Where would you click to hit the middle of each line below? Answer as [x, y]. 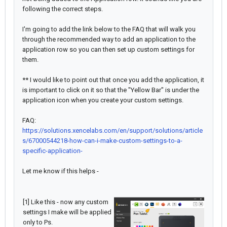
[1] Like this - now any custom [66, 202]
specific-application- [52, 151]
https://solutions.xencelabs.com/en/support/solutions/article [112, 131]
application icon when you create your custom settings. [103, 100]
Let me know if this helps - [61, 171]
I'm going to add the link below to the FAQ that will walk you [109, 29]
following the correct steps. [63, 9]
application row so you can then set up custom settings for [108, 50]
